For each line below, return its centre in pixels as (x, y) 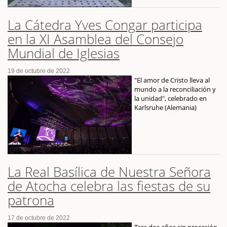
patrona (31, 200)
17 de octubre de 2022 (39, 218)
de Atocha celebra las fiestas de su (109, 186)
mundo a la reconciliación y (175, 89)
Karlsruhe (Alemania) (165, 108)
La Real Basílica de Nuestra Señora (109, 172)
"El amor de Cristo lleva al (172, 80)
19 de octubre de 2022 (39, 71)
